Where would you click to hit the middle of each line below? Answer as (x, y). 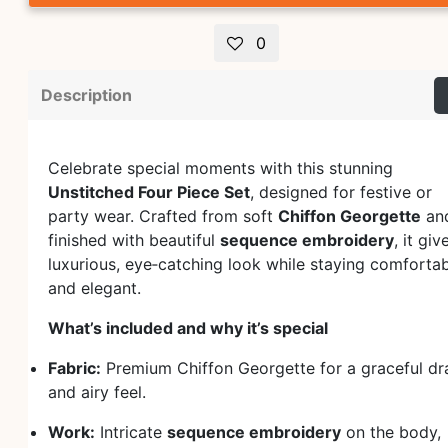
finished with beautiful (134, 240)
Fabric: (74, 368)
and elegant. (94, 288)
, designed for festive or (341, 192)
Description (86, 95)
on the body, (391, 432)
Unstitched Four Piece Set (149, 192)
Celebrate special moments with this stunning (220, 168)
